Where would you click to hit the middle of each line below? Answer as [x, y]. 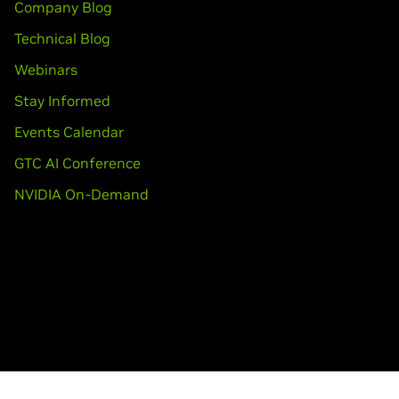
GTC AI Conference [77, 163]
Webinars [45, 69]
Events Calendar [69, 132]
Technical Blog [62, 38]
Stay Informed [62, 101]
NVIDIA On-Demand [81, 194]
